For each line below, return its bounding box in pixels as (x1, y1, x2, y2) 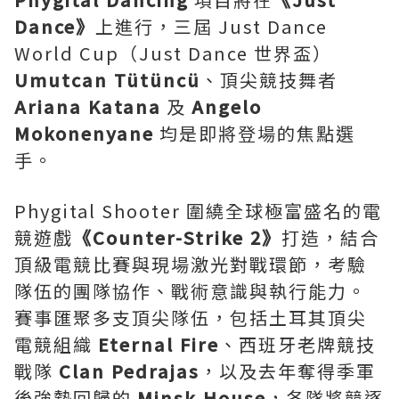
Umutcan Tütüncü (14, 67, 200, 94)
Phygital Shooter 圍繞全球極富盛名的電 (14, 198, 382, 224)
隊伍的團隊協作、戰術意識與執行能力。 (14, 278, 367, 305)
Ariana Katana (14, 94, 161, 120)
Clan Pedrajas (59, 358, 199, 385)
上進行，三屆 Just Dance (95, 13, 328, 40)
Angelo (191, 94, 262, 120)
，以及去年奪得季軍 (199, 358, 376, 385)
